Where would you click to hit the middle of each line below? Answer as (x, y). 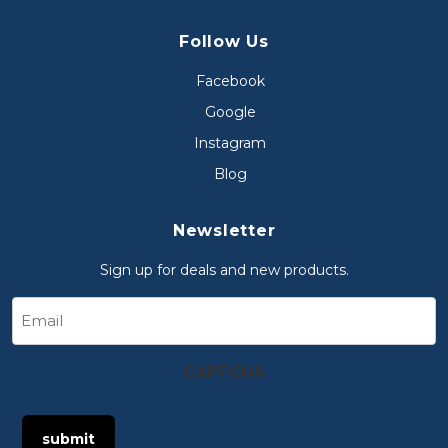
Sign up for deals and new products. (224, 270)
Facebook (230, 81)
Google (230, 112)
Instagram (230, 143)
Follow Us (224, 42)
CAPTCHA (223, 373)
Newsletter (224, 231)
